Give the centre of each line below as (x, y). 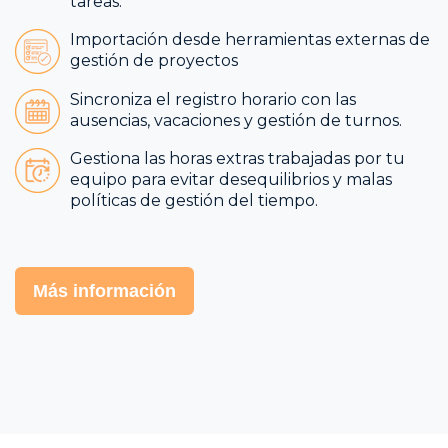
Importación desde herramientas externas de (250, 40)
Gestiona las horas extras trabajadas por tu (237, 159)
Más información (104, 291)
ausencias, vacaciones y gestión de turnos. (236, 120)
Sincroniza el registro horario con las (213, 99)
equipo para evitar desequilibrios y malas (231, 180)
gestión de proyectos (156, 61)
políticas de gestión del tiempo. (194, 201)
